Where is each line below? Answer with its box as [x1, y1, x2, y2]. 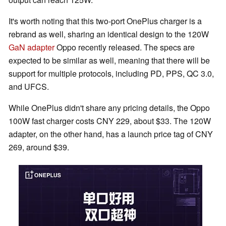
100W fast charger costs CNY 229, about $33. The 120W [9, 115, 211, 127]
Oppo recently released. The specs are [54, 41, 195, 53]
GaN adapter [9, 41, 54, 53]
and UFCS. [9, 81, 49, 93]
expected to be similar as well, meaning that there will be [9, 54, 210, 67]
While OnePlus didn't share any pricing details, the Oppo [9, 102, 210, 114]
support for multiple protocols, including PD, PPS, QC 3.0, [9, 68, 214, 80]
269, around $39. [9, 141, 69, 153]
